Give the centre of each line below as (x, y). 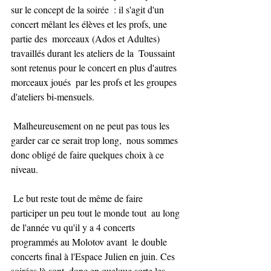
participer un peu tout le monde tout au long (96, 213)
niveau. (24, 169)
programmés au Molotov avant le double (90, 242)
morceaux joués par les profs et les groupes (95, 82)
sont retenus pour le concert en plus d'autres (95, 68)
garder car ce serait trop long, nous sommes (96, 140)
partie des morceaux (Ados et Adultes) (87, 39)
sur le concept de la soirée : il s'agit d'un (89, 10)
